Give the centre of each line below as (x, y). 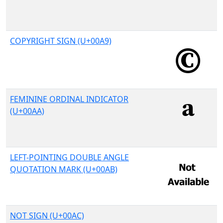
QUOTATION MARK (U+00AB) (64, 169)
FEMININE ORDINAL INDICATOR (69, 99)
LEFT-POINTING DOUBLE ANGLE (69, 157)
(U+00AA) (27, 111)
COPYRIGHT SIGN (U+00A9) (61, 41)
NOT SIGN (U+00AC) (47, 216)
